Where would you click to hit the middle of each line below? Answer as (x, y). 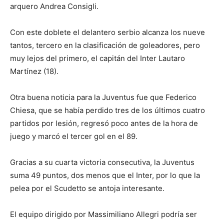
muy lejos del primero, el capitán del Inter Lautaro (97, 58)
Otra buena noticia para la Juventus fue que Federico (103, 97)
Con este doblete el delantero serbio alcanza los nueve (107, 32)
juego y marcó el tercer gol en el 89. (74, 136)
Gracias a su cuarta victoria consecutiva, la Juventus (102, 162)
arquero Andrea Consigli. (54, 6)
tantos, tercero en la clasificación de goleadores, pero (105, 45)
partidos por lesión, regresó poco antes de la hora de (104, 123)
